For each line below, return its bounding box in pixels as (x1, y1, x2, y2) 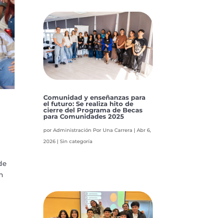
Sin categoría (60, 138, 93, 145)
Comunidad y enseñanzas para (43, 93, 146, 102)
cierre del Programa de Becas (43, 106, 143, 114)
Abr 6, (137, 127, 151, 134)
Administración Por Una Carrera (53, 127, 133, 134)
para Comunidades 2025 (43, 112, 125, 121)
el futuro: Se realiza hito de (43, 100, 134, 108)
